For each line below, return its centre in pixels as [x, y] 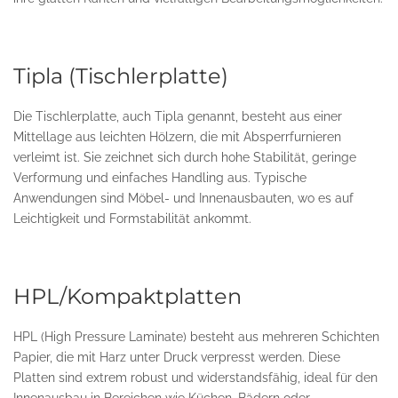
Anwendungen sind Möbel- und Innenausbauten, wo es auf [183, 198]
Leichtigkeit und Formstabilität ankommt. [132, 219]
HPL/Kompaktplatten [127, 296]
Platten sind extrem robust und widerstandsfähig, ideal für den [195, 378]
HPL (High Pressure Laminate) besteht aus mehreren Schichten [196, 337]
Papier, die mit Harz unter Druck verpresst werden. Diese [177, 357]
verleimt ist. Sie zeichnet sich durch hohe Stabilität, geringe [185, 157]
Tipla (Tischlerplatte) [121, 76]
